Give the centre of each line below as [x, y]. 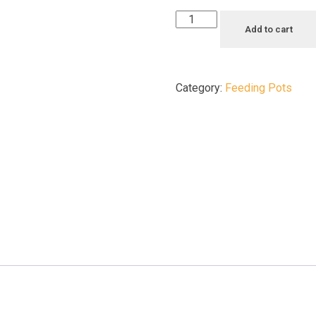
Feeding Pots [259, 88]
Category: [201, 88]
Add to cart [268, 30]
